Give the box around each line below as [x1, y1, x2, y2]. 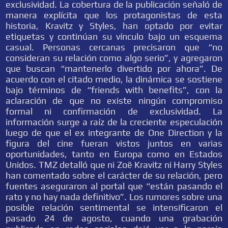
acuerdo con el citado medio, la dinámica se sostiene [6, 74, 222, 84]
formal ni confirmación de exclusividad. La [6, 106, 222, 117]
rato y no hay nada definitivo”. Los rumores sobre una [6, 191, 222, 202]
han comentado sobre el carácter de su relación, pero [6, 170, 222, 181]
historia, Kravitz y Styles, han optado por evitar [6, 20, 222, 31]
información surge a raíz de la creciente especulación [6, 117, 222, 127]
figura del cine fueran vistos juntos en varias [6, 138, 222, 149]
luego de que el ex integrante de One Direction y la [6, 127, 222, 138]
